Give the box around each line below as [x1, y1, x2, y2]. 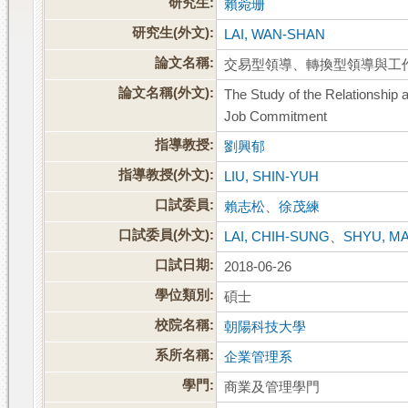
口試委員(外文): [118, 228, 215, 243]
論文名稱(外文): [118, 86, 215, 101]
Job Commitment [224, 109, 328, 125]
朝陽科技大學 [224, 320, 307, 335]
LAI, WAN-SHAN [224, 27, 326, 43]
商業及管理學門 [224, 380, 321, 395]
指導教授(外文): [118, 168, 215, 183]
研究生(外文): [132, 25, 215, 41]
